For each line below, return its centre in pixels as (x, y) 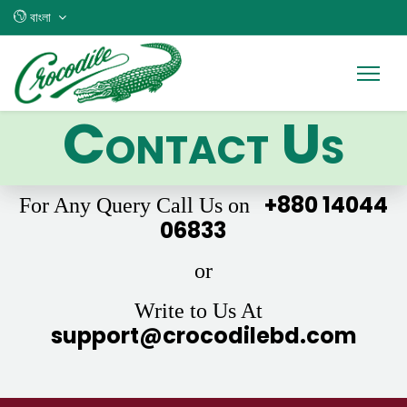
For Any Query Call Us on (134, 206)
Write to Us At (199, 311)
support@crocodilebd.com (203, 336)
